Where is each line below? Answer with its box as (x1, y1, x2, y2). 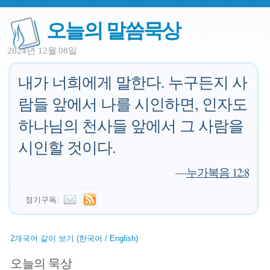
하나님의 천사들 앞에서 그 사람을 (18, 115, 244, 136)
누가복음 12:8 (186, 165, 249, 180)
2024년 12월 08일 (7, 46, 78, 55)
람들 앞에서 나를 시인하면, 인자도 (18, 93, 248, 114)
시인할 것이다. (18, 137, 116, 157)
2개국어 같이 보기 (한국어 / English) (10, 234, 139, 243)
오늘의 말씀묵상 (46, 15, 181, 43)
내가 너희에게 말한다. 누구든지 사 (18, 72, 248, 92)
